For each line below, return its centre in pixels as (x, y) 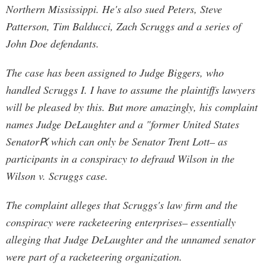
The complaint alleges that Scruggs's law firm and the (122, 205)
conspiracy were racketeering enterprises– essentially (121, 222)
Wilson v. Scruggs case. (57, 176)
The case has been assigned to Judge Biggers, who (115, 72)
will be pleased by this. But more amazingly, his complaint (132, 107)
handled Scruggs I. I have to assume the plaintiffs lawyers (131, 90)
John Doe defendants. (53, 43)
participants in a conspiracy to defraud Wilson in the (120, 159)
